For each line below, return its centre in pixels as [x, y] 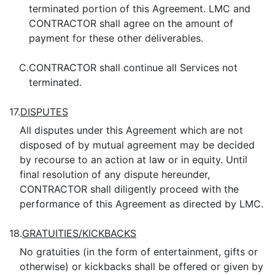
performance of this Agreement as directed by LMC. [141, 204]
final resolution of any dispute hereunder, [114, 174]
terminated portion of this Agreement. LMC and [140, 9]
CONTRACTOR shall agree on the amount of [131, 23]
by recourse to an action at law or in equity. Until [133, 160]
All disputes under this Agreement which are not [131, 130]
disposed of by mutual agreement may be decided [137, 145]
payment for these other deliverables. [116, 38]
